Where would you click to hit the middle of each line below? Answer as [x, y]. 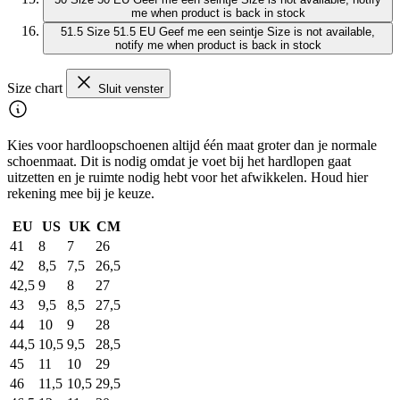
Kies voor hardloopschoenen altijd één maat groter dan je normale [192, 146]
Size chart [37, 88]
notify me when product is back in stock [218, 46]
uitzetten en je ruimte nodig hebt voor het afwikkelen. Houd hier [187, 178]
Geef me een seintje [211, 32]
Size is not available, [321, 32]
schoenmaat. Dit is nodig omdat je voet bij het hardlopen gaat [179, 162]
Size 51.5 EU [121, 32]
